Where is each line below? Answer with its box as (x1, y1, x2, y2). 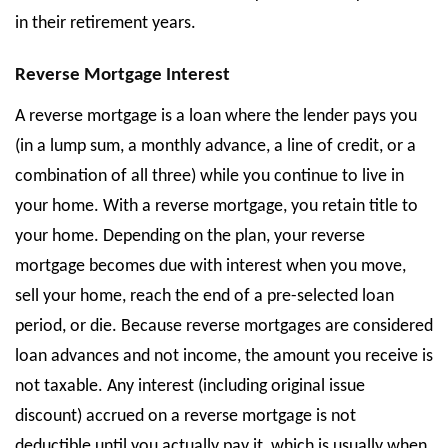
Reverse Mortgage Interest (15, 66, 230, 85)
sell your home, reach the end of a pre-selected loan (15, 287, 394, 306)
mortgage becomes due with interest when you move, (15, 257, 406, 276)
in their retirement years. (15, 14, 196, 33)
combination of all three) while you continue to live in (15, 167, 404, 186)
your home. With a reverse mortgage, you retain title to (15, 197, 418, 216)
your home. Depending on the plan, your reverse (15, 227, 365, 246)
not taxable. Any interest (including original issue (15, 377, 365, 396)
